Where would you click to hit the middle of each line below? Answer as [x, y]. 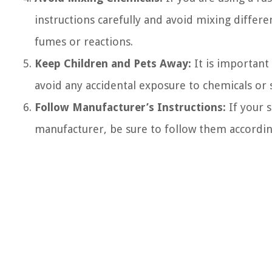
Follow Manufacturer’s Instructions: [130, 107]
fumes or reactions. [84, 42]
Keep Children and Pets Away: [113, 63]
